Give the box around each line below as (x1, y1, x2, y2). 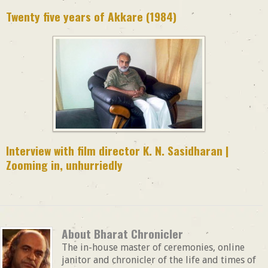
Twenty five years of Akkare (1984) (6, 7, 176, 25)
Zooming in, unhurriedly (6, 156, 123, 173)
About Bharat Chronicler (62, 224, 183, 242)
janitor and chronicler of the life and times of (62, 254, 256, 266)
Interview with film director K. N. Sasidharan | (6, 141, 229, 159)
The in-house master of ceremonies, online (62, 241, 245, 253)
